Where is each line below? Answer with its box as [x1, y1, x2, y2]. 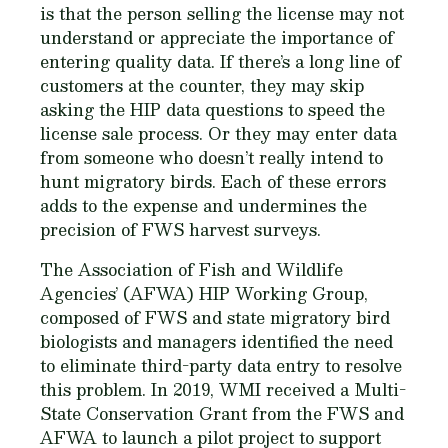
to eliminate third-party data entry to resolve [40, 352, 402, 380]
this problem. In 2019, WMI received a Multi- [40, 376, 406, 404]
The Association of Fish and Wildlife [40, 256, 343, 284]
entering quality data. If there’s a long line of [40, 48, 401, 76]
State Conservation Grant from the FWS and [40, 400, 404, 428]
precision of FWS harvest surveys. [40, 216, 321, 244]
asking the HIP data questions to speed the [40, 96, 385, 124]
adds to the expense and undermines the [40, 192, 367, 220]
